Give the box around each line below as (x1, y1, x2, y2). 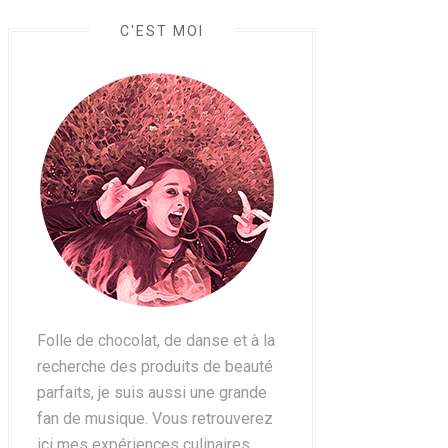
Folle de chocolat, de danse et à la (37, 331, 275, 350)
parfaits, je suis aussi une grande (37, 383, 267, 402)
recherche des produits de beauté (37, 357, 273, 376)
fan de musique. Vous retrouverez (37, 409, 273, 428)
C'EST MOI (120, 23, 204, 39)
